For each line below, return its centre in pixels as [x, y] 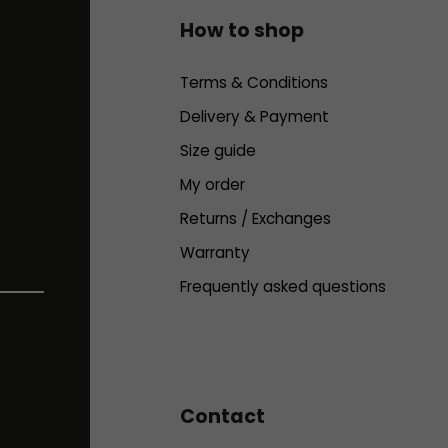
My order [212, 185]
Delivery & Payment [254, 117]
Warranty [214, 253]
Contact [222, 417]
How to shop [241, 31]
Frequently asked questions [282, 287]
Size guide [217, 151]
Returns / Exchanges [255, 219]
